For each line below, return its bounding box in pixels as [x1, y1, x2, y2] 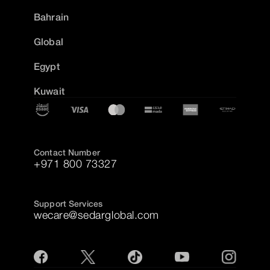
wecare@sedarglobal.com [34, 208, 159, 221]
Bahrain [34, 11, 69, 23]
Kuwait [34, 85, 64, 97]
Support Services [34, 198, 103, 209]
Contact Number [34, 146, 100, 157]
